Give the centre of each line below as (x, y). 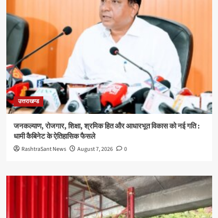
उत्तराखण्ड (28, 102)
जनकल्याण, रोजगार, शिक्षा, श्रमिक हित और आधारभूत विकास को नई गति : (107, 127)
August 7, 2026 (95, 149)
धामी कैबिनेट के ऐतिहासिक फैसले (54, 137)
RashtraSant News (44, 149)
